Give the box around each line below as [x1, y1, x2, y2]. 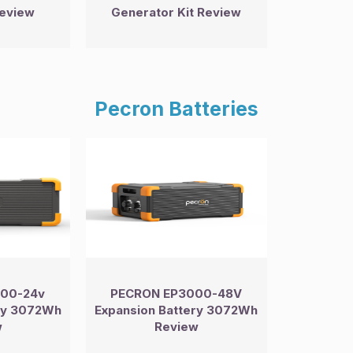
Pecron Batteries [95, 97, 258, 121]
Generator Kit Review [111, 5, 242, 20]
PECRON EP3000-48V [110, 285, 243, 301]
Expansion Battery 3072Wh [95, 302, 258, 318]
